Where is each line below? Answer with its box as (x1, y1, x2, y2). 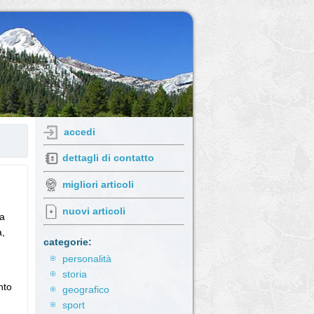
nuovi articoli (62, 205, 125, 217)
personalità (62, 253, 111, 264)
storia (62, 268, 87, 280)
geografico (62, 284, 109, 295)
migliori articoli (62, 178, 134, 190)
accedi (64, 125, 95, 137)
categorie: (43, 236, 92, 247)
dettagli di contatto (62, 151, 154, 163)
